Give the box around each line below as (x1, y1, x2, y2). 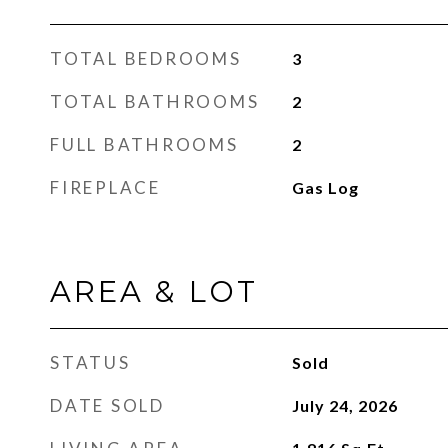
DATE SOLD (50, 395, 165, 416)
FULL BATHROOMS (50, 134, 239, 155)
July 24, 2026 (291, 396, 398, 415)
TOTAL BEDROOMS (50, 48, 242, 69)
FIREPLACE (50, 177, 161, 198)
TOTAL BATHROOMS (50, 91, 260, 112)
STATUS (50, 352, 131, 373)
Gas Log (291, 178, 359, 197)
